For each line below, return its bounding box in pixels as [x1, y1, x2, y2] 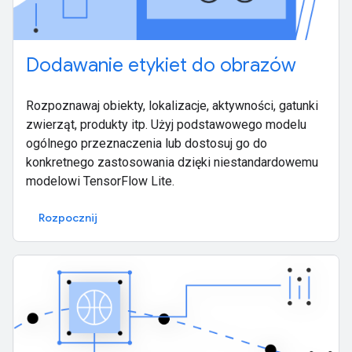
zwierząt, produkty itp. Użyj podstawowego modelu [26, 117, 306, 133]
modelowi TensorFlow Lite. [26, 174, 174, 189]
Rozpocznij [38, 211, 97, 225]
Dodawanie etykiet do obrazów [26, 53, 296, 78]
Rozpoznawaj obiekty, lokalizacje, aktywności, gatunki [26, 98, 318, 114]
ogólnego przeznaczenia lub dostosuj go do [26, 136, 267, 152]
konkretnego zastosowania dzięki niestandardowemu [26, 155, 318, 170]
